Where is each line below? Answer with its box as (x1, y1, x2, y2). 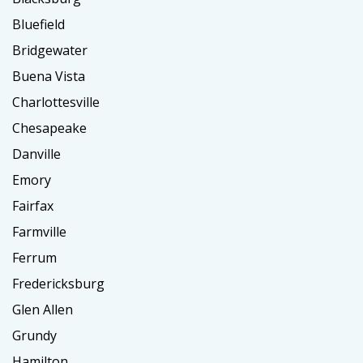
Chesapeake (12, 119, 87, 138)
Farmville (12, 223, 66, 241)
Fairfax (12, 197, 53, 216)
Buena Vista (12, 67, 85, 86)
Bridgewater (12, 41, 88, 60)
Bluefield (12, 15, 65, 34)
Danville (12, 145, 61, 164)
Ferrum (12, 249, 57, 267)
